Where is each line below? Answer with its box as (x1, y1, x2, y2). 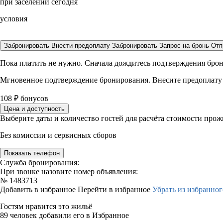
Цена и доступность (4, 105, 65, 112)
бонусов (18, 94, 48, 103)
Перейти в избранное (78, 185, 152, 194)
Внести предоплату (51, 42, 112, 49)
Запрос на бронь (159, 42, 209, 49)
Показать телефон (4, 149, 60, 157)
